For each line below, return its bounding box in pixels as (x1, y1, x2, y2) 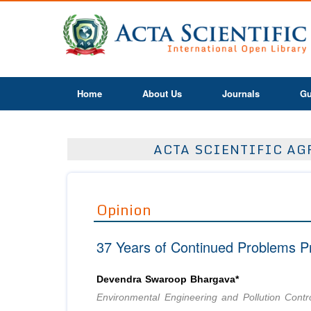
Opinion (96, 198, 151, 222)
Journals (222, 87, 260, 100)
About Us (142, 87, 182, 100)
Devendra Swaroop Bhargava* (96, 274, 239, 285)
